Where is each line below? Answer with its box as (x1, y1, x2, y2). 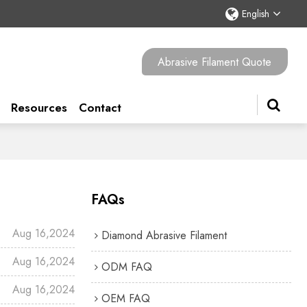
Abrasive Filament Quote (158, 53, 272, 70)
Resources (10, 99, 67, 116)
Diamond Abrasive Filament (101, 227, 227, 243)
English (241, 7, 269, 21)
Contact (78, 99, 121, 116)
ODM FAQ (101, 258, 152, 275)
